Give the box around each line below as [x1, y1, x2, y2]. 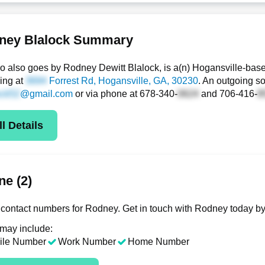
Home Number [128, 237, 189, 247]
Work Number [58, 237, 116, 247]
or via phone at [73, 89, 140, 99]
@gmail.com [20, 89, 73, 99]
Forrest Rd [47, 76, 93, 86]
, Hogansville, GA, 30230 [93, 76, 198, 86]
